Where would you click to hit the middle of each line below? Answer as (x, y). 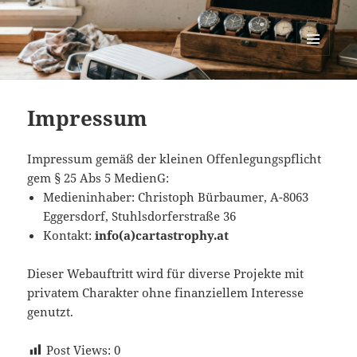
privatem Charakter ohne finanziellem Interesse (166, 293)
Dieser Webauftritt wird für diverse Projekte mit (166, 274)
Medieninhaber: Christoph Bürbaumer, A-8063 (176, 197)
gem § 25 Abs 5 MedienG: (98, 178)
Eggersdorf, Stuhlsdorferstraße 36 (140, 216)
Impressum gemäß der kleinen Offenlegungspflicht (175, 159)
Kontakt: (69, 235)
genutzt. (51, 312)
